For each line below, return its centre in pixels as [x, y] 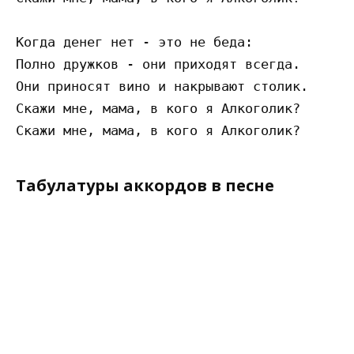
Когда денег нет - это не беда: [134, 42]
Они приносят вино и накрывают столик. [162, 87]
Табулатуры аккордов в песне [145, 186]
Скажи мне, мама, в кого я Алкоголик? [158, 109]
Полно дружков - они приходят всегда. [158, 64]
